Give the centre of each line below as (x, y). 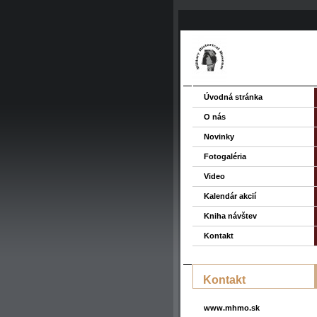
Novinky (219, 137)
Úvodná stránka (233, 97)
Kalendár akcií (230, 196)
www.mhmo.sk (232, 308)
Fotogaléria (225, 156)
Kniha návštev (230, 216)
